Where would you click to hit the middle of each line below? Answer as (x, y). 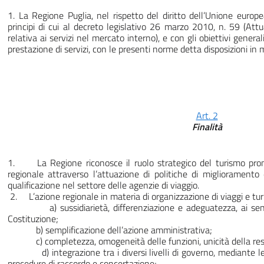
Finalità (207, 127)
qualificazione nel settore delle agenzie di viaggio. (103, 185)
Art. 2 (207, 116)
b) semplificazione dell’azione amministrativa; (110, 230)
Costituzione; (33, 219)
